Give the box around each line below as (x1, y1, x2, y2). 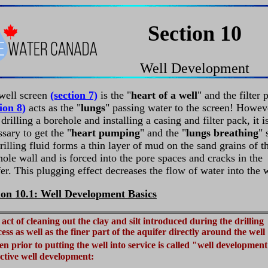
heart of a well (131, 89, 197, 102)
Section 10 (148, 22, 242, 46)
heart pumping (71, 127, 140, 139)
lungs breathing (186, 127, 258, 139)
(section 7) (50, 89, 98, 102)
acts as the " (26, 102, 81, 114)
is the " (98, 89, 131, 102)
